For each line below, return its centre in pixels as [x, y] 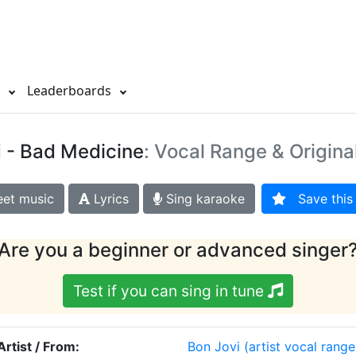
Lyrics [109, 199]
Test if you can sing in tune [170, 291]
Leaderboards [71, 91]
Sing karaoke [203, 199]
